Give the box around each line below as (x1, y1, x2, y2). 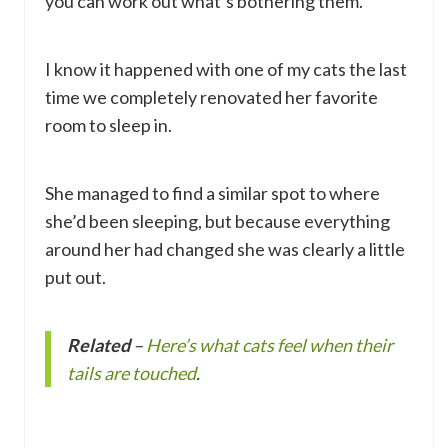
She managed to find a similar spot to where (45, 182, 380, 205)
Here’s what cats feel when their (146, 334, 393, 357)
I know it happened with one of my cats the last (45, 58, 407, 81)
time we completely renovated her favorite (45, 86, 378, 109)
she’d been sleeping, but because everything (45, 210, 390, 233)
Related (67, 334, 133, 357)
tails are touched (67, 362, 196, 385)
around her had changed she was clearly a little (45, 238, 405, 261)
